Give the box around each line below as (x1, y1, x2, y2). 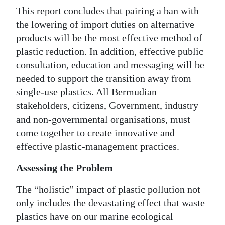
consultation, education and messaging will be (16, 59, 204, 70)
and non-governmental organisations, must (16, 113, 190, 125)
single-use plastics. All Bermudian (16, 86, 157, 97)
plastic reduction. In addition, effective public (16, 45, 203, 57)
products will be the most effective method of (16, 32, 202, 43)
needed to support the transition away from (16, 72, 191, 84)
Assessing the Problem (16, 162, 113, 173)
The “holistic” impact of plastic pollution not (16, 183, 200, 195)
